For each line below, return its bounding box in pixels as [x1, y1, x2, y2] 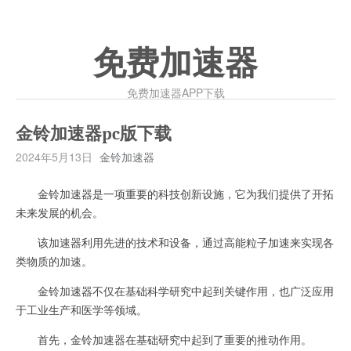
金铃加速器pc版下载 [16, 124, 172, 144]
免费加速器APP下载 [126, 85, 225, 100]
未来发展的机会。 [16, 204, 103, 220]
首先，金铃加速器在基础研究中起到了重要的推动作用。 [16, 331, 312, 347]
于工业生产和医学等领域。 [16, 302, 147, 317]
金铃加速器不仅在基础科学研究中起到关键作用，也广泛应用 [16, 283, 334, 299]
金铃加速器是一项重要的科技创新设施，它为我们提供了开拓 [16, 186, 334, 201]
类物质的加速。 [16, 253, 92, 269]
